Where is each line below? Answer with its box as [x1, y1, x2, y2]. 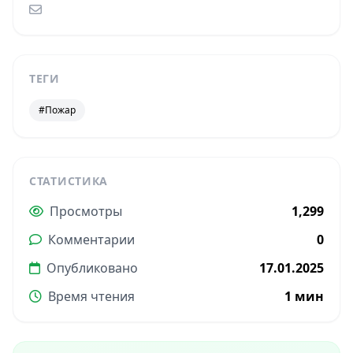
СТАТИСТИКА [29, 173, 108, 189]
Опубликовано [46, 259, 138, 277]
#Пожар [39, 103, 76, 117]
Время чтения [48, 288, 135, 306]
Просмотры [50, 203, 122, 221]
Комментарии [48, 231, 135, 249]
